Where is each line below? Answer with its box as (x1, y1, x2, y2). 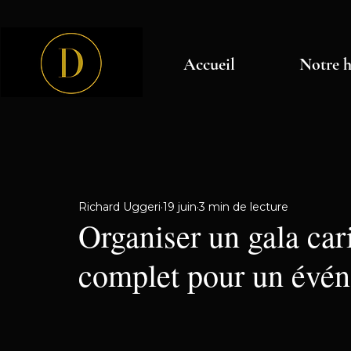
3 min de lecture (199, 199, 288, 214)
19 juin (163, 199, 197, 214)
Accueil (183, 54, 235, 74)
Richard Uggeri (78, 199, 161, 214)
